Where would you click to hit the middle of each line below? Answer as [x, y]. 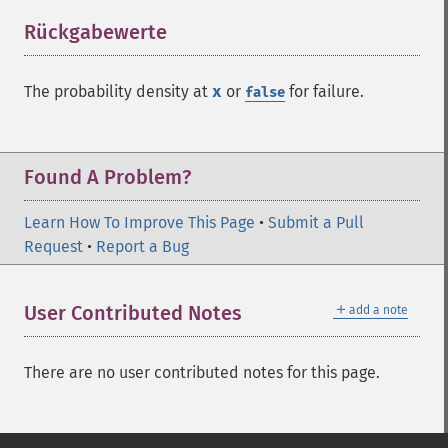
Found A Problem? [107, 177]
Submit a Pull [316, 222]
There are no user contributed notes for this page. [202, 372]
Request [53, 246]
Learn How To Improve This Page [139, 222]
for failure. [324, 91]
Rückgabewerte [95, 32]
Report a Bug [142, 246]
